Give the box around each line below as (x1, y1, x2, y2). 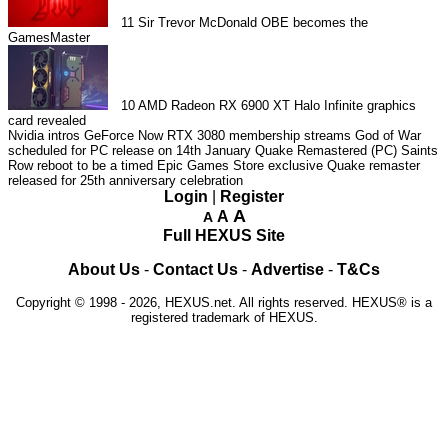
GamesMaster (8, 29, 90, 45)
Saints (401, 142, 438, 158)
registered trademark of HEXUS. (130, 309, 318, 325)
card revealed (8, 112, 86, 128)
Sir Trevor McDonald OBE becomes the (138, 14, 369, 30)
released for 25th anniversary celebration (8, 172, 243, 188)
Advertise (251, 260, 324, 278)
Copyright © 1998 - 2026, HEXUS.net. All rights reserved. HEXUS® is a (16, 294, 432, 310)
